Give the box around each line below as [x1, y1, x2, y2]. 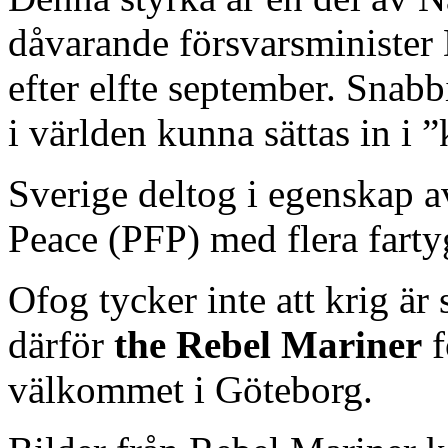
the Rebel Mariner [114, 323, 422, 367]
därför [8, 323, 114, 367]
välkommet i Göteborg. [8, 368, 373, 412]
